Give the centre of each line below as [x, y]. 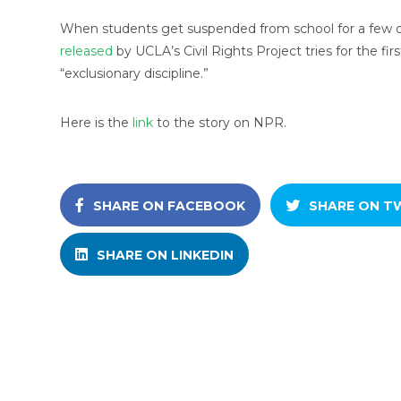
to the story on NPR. [222, 123]
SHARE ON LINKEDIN [165, 255]
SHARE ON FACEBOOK [169, 206]
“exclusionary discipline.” [134, 73]
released [86, 51]
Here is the [96, 123]
